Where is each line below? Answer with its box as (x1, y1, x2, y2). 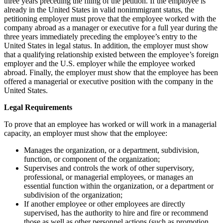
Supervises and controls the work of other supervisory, (24, 163, 194, 172)
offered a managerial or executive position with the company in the (4, 77, 213, 86)
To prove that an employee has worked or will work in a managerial (4, 119, 217, 128)
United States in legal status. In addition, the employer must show (4, 41, 209, 50)
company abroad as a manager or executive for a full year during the (4, 23, 218, 32)
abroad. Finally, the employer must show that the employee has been (4, 68, 218, 77)
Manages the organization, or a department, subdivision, (24, 145, 199, 154)
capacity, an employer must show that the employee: (4, 128, 167, 137)
